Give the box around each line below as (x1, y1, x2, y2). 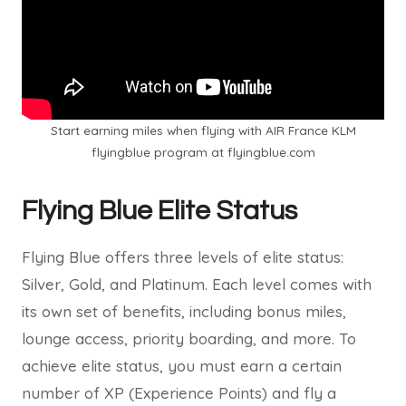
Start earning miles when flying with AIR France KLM (50, 122, 356, 138)
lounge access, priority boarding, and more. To (22, 329, 356, 348)
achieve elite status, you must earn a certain (22, 356, 342, 375)
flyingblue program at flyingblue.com (91, 144, 315, 159)
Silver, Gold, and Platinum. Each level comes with (22, 275, 372, 294)
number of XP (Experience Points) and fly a (22, 383, 336, 402)
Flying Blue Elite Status (22, 197, 297, 225)
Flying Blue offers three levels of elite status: (22, 247, 343, 266)
